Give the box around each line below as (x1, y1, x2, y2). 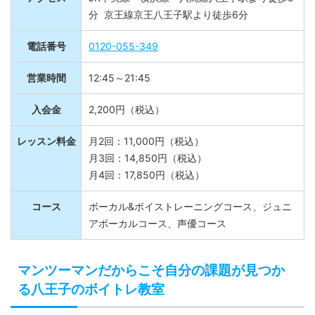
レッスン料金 (16, 143, 76, 155)
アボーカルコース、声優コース (89, 225, 226, 238)
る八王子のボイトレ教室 (18, 290, 165, 305)
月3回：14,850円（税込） (89, 160, 207, 172)
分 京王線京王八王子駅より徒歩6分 (89, 16, 248, 29)
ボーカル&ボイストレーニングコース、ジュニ (89, 208, 292, 221)
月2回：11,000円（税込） (89, 143, 204, 155)
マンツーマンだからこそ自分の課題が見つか (18, 271, 285, 286)
